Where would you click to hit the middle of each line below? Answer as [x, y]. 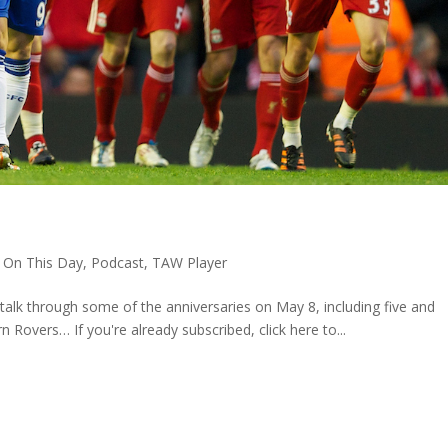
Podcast [118, 262]
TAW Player [190, 262]
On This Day [43, 262]
